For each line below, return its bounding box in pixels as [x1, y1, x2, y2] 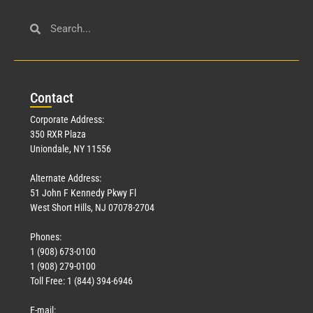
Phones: [30, 231, 61, 243]
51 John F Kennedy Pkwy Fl [30, 187, 136, 199]
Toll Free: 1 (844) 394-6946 [30, 275, 133, 287]
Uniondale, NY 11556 [30, 143, 111, 155]
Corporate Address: [30, 114, 104, 126]
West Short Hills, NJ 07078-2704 [30, 202, 154, 214]
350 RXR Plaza [30, 129, 86, 140]
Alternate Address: [30, 173, 101, 184]
